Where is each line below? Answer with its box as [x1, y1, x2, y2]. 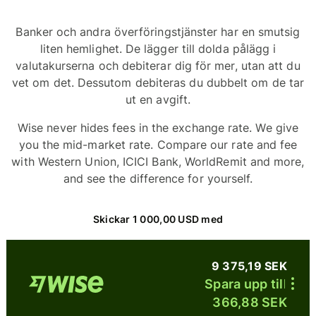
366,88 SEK [212, 295, 287, 310]
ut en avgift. [125, 92, 191, 107]
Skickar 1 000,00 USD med [92, 213, 224, 225]
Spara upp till [205, 276, 287, 291]
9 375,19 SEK [211, 259, 287, 273]
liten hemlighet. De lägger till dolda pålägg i [39, 42, 276, 56]
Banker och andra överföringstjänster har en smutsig [16, 25, 300, 39]
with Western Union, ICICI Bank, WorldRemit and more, [11, 154, 305, 169]
